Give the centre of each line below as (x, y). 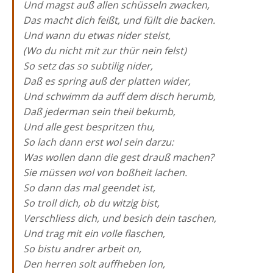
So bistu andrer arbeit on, (82, 249)
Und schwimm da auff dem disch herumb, (119, 96)
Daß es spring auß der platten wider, (107, 81)
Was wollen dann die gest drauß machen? (119, 157)
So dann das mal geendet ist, (89, 188)
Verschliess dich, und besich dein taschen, (120, 218)
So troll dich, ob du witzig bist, (91, 203)
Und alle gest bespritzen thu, (89, 127)
